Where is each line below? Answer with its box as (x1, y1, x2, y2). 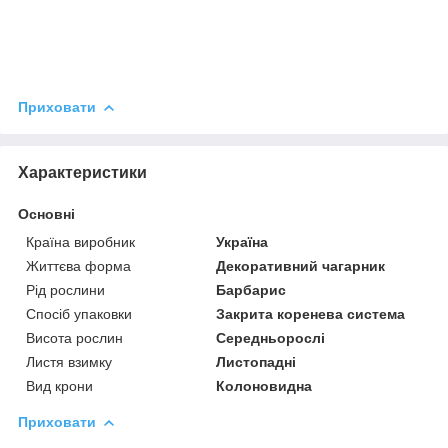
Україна (216, 233, 269, 250)
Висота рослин (26, 329, 123, 346)
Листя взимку (26, 353, 112, 370)
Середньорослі (216, 329, 326, 346)
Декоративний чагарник (216, 257, 386, 274)
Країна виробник (26, 233, 135, 250)
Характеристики (18, 163, 147, 181)
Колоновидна (216, 377, 313, 394)
